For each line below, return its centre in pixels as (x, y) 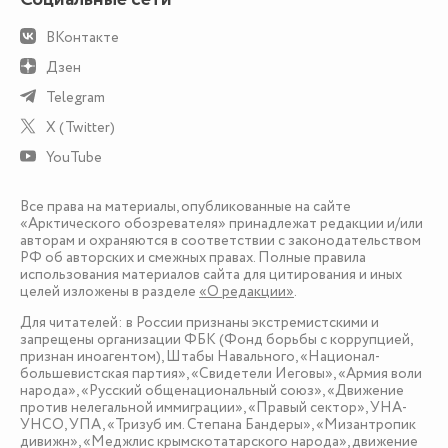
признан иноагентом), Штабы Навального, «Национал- (200, 357)
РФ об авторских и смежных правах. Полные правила (193, 257)
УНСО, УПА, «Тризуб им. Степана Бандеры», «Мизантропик (218, 425)
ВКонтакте (82, 38)
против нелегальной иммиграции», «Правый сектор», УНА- (213, 408)
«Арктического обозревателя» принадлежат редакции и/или (221, 223)
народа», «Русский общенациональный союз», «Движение (212, 391)
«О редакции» (246, 291)
